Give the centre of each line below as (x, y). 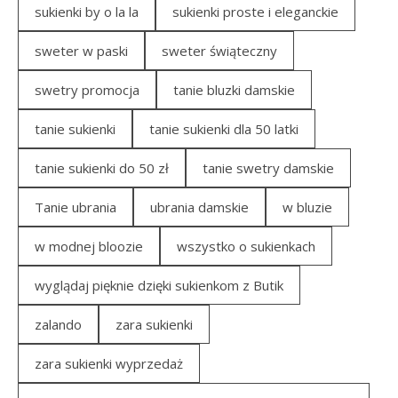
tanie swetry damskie (268, 168)
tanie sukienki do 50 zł (102, 168)
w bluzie (307, 207)
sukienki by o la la (87, 12)
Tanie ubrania (76, 207)
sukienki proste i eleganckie (255, 12)
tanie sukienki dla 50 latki (224, 129)
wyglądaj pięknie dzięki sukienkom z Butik (159, 285)
